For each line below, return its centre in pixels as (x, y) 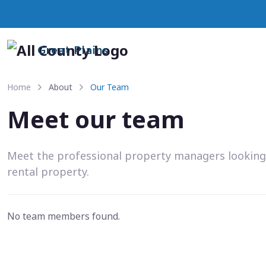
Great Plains (73, 51)
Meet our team (96, 119)
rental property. (48, 172)
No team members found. (64, 216)
